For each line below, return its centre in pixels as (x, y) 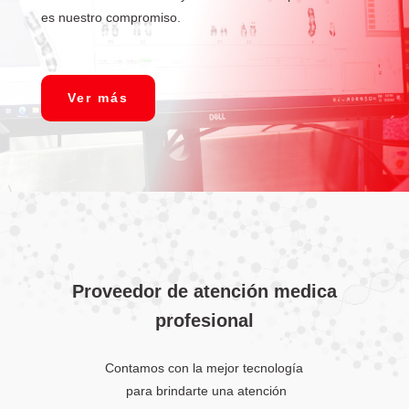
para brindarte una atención (204, 391)
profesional (204, 321)
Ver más (98, 97)
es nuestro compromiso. (110, 17)
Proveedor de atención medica (204, 292)
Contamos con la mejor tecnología (204, 368)
